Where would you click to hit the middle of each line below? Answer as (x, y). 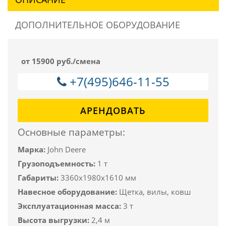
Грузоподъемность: (56, 163)
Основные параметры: (71, 132)
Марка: (32, 149)
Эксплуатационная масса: (69, 206)
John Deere (67, 149)
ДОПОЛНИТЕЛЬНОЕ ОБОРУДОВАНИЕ (98, 24)
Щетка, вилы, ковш (155, 191)
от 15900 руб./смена (61, 61)
